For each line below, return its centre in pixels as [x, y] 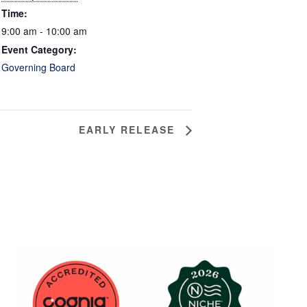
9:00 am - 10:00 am [44, 31]
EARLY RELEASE [129, 129]
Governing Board [38, 67]
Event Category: [39, 49]
